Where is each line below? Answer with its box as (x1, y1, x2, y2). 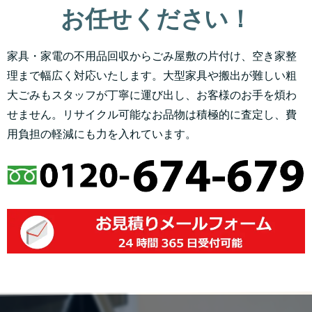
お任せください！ (61, 3, 251, 32)
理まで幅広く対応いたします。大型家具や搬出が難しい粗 (7, 68, 297, 81)
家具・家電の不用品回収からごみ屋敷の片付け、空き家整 (7, 49, 297, 62)
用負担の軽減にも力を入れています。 (7, 127, 196, 140)
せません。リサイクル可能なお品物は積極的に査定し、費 (7, 107, 297, 120)
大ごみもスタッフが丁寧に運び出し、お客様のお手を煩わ (7, 88, 297, 101)
